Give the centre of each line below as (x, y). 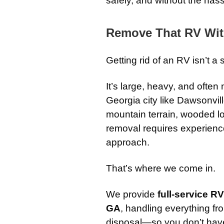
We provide (132, 194)
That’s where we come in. (161, 168)
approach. (128, 142)
